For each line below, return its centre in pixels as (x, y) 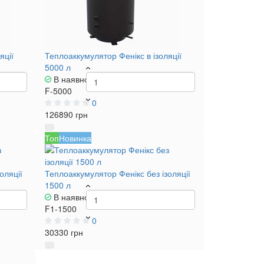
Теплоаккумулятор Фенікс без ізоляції (118, 173)
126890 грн (66, 114)
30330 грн (64, 232)
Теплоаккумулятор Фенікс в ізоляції (113, 55)
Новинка (75, 138)
